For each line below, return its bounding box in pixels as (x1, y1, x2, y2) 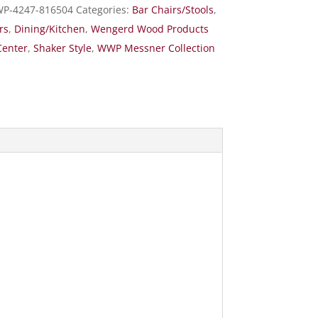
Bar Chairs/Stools (132, 3, 214, 17)
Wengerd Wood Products (91, 22, 209, 36)
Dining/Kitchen (14, 22, 86, 36)
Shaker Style (33, 41, 92, 55)
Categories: (76, 3, 133, 17)
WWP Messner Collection (97, 41, 216, 55)
